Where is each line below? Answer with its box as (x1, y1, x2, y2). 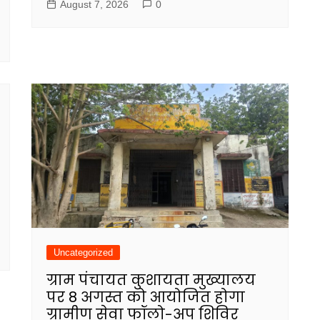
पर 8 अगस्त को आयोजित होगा (46, 287, 245, 308)
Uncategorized (54, 247, 113, 259)
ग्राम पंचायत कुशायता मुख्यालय (46, 270, 256, 291)
